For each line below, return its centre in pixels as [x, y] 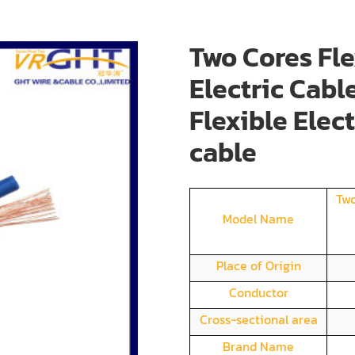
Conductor [258, 292]
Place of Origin [258, 265]
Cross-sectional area [258, 319]
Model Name [258, 219]
